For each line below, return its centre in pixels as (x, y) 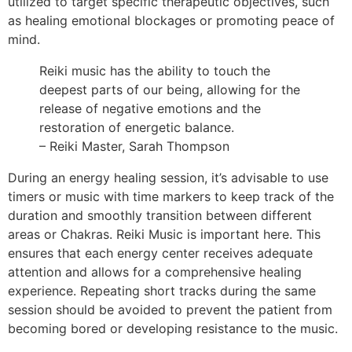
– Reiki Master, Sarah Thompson (134, 146)
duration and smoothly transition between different (160, 215)
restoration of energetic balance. (137, 127)
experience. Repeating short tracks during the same (162, 290)
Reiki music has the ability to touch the (155, 70)
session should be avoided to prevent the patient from (170, 309)
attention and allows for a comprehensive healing (155, 271)
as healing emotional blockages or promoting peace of (171, 20)
